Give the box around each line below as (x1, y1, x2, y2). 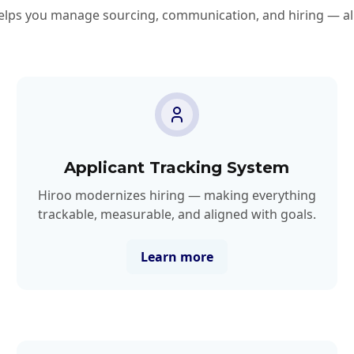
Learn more (140, 247, 213, 265)
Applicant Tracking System (64, 157, 290, 177)
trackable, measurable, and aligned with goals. (37, 205, 316, 223)
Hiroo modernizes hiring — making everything (37, 186, 316, 204)
